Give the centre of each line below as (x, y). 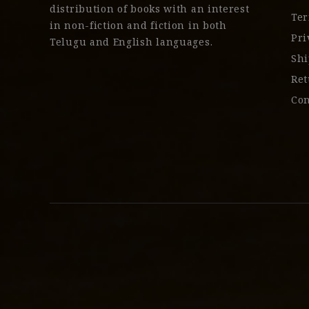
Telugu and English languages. (131, 42)
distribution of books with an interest (150, 9)
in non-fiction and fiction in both (138, 25)
